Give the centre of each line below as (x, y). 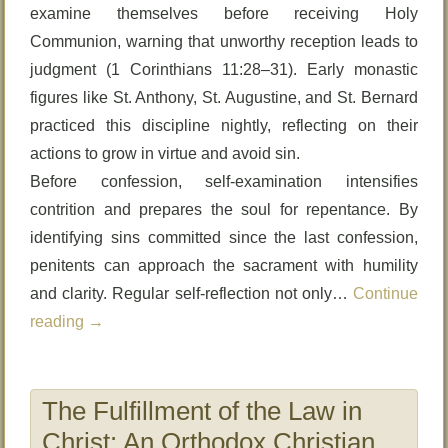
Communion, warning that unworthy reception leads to (224, 41)
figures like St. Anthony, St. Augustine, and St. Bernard (224, 97)
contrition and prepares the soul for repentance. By (224, 209)
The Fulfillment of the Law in (202, 411)
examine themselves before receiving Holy (224, 13)
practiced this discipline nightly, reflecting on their (224, 125)
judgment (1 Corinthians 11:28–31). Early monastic (224, 69)
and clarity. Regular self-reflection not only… (191, 293)
